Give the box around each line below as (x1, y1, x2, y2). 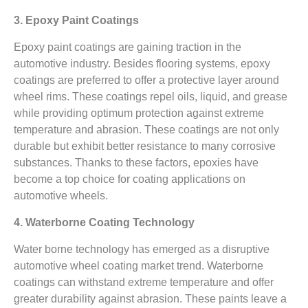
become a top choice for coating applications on (14, 173, 245, 186)
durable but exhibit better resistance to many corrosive (14, 140, 276, 153)
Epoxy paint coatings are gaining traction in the (14, 41, 241, 54)
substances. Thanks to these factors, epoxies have (14, 157, 258, 169)
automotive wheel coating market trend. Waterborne (14, 260, 263, 272)
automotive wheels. (14, 190, 108, 202)
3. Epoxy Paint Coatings (14, 14, 139, 27)
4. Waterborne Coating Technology (14, 217, 195, 229)
